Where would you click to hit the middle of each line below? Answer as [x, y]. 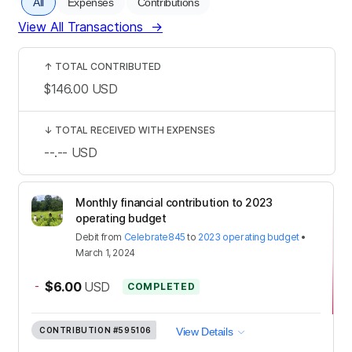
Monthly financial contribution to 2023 [174, 202]
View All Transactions [81, 26]
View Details [205, 331]
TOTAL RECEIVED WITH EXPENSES [135, 130]
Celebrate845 [154, 236]
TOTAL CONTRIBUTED [108, 66]
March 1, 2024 [105, 252]
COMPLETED [161, 286]
